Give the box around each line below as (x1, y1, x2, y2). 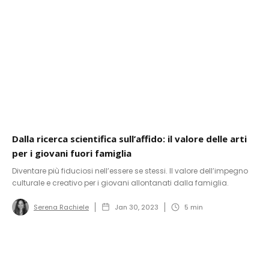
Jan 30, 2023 (115, 202, 159, 212)
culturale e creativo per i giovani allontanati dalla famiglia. (12, 177, 229, 188)
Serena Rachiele (34, 202, 89, 212)
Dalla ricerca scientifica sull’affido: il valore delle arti (12, 132, 247, 145)
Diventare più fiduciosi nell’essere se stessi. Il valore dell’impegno (12, 165, 248, 176)
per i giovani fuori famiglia (12, 147, 131, 159)
